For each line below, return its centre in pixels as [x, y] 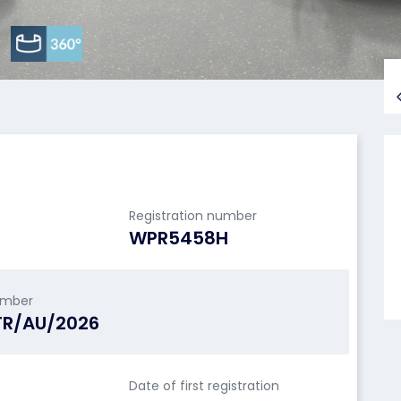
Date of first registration [204, 386]
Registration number [192, 216]
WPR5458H [178, 238]
